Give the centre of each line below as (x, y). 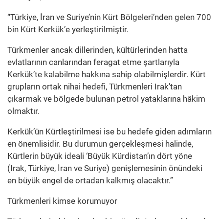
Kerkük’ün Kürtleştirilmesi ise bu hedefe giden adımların (109, 132)
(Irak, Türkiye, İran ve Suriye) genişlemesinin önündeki (105, 168)
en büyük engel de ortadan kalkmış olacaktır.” (90, 181)
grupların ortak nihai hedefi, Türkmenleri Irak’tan (95, 87)
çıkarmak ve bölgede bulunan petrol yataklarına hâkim (106, 99)
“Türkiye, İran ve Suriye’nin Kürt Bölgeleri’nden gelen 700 (109, 17)
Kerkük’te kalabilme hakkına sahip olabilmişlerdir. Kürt (107, 75)
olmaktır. (23, 111)
